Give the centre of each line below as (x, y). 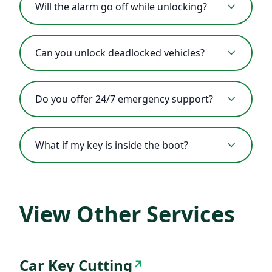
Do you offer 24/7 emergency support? (124, 99)
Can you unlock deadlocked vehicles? (120, 53)
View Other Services (127, 214)
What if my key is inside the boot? (112, 145)
